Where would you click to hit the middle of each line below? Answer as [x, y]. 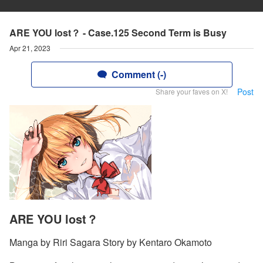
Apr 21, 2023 [30, 48]
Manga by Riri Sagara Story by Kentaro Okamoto [111, 242]
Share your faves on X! [192, 91]
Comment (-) [139, 74]
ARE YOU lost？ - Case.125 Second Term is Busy [118, 33]
